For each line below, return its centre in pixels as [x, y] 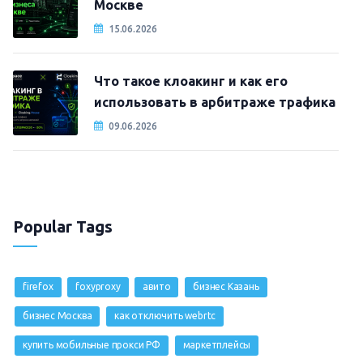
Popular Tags [63, 226]
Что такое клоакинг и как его [191, 81]
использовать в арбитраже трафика [215, 102]
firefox [38, 286]
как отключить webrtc [165, 316]
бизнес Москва [58, 316]
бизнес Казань [226, 286]
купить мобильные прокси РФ [92, 345]
